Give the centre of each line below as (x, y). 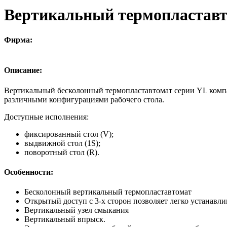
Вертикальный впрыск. (65, 219)
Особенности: (29, 172)
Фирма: (18, 40)
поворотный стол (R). (62, 152)
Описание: (23, 70)
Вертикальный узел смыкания (77, 210)
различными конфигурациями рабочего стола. (84, 99)
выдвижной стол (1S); (62, 143)
